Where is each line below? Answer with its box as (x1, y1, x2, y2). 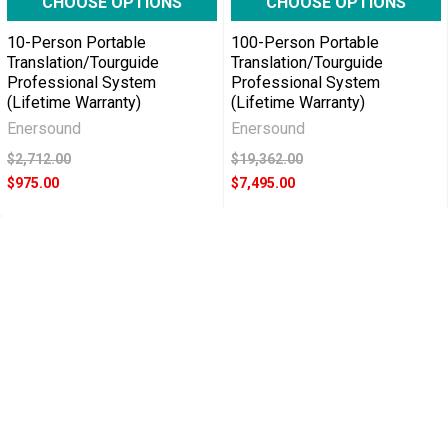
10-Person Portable (7, 33, 146, 53)
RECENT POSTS (19, 368, 125, 385)
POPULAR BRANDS (19, 294, 144, 311)
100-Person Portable (231, 33, 379, 53)
